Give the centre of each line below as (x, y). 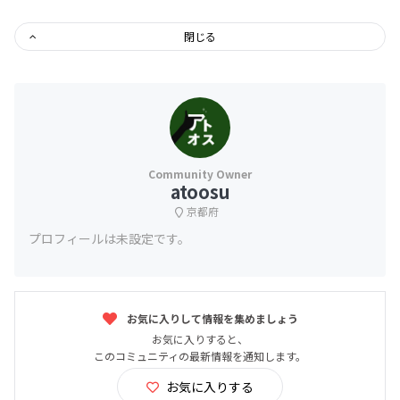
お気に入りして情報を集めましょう (211, 318)
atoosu (200, 191)
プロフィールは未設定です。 (109, 238)
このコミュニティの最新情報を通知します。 (200, 355)
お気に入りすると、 (200, 338)
